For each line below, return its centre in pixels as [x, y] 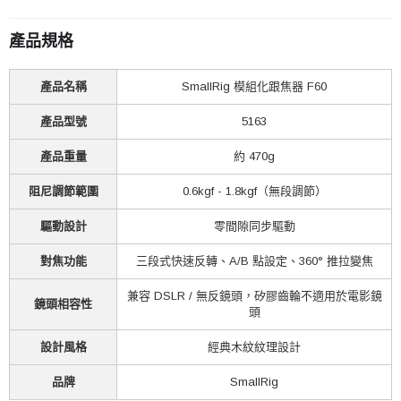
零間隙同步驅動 [254, 226]
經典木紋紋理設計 [254, 346]
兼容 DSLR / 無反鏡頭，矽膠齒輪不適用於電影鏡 [254, 295]
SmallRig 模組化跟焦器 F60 [254, 86]
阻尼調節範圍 [63, 191]
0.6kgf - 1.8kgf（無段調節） [254, 191]
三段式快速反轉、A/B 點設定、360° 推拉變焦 [254, 260]
